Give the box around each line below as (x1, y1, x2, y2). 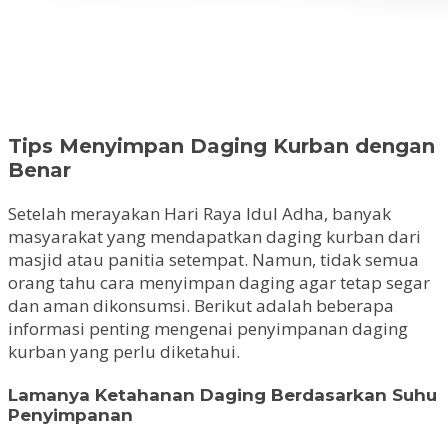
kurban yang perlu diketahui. (8, 339, 240, 363)
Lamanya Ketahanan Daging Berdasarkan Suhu (8, 385, 437, 406)
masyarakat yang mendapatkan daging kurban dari (8, 224, 421, 248)
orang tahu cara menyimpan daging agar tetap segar (8, 270, 430, 294)
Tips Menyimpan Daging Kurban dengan (8, 133, 435, 158)
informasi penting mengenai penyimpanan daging (8, 316, 408, 340)
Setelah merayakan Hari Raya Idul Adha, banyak (8, 201, 391, 225)
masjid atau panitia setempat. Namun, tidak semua (8, 247, 419, 271)
